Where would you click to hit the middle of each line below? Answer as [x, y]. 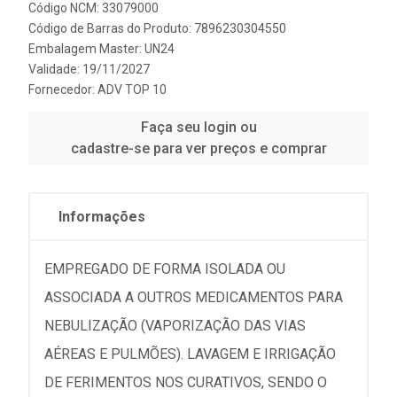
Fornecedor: [63, 90]
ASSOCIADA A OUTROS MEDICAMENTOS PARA [194, 297]
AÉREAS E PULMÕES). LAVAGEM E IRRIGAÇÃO [190, 354]
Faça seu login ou [198, 127]
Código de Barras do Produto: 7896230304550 [157, 28]
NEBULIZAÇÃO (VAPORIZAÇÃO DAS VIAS [175, 326]
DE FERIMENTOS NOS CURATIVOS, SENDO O [186, 382]
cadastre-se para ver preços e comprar [198, 148]
